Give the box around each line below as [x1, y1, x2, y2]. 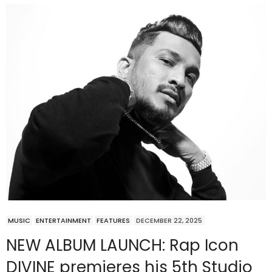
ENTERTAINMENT [36, 215, 91, 225]
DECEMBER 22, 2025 [136, 215, 202, 225]
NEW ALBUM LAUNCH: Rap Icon [6, 234, 239, 256]
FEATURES [97, 215, 130, 225]
